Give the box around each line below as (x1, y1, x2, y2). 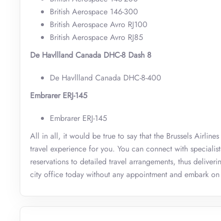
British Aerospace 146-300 (50, 5, 138, 17)
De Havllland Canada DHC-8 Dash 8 (30, 49, 151, 61)
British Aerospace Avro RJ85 (50, 31, 143, 43)
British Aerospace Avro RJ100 (50, 18, 147, 30)
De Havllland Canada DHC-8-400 (50, 72, 161, 83)
